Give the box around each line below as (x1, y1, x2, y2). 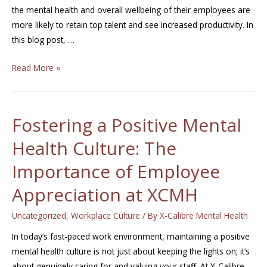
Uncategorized (12, 209, 66, 221)
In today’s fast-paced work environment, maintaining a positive (12, 231, 250, 243)
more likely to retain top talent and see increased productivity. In (12, 19, 253, 31)
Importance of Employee (12, 159, 220, 184)
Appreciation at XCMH (12, 182, 198, 207)
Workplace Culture (71, 209, 140, 221)
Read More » (12, 62, 60, 74)
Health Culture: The (12, 135, 176, 160)
